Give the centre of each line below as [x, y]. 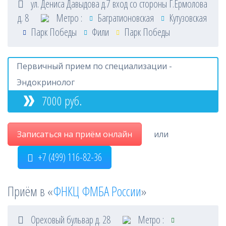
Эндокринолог [46, 82]
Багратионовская [126, 18]
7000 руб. [61, 101]
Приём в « [30, 191]
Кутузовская [187, 18]
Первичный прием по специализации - [94, 66]
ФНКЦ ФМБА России [97, 191]
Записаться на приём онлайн [75, 134]
